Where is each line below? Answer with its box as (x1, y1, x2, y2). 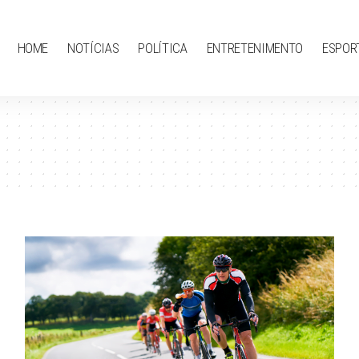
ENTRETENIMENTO (206, 39, 303, 56)
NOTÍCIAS (67, 39, 119, 56)
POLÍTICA (138, 39, 188, 56)
